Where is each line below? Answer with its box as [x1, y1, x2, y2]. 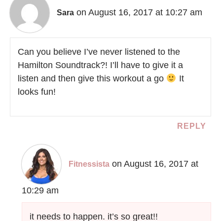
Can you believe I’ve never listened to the [18, 47, 180, 57]
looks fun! [18, 87, 56, 97]
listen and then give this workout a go [18, 74, 166, 84]
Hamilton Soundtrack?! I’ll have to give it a [18, 60, 183, 71]
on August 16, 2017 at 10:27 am [76, 7, 202, 18]
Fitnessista [69, 160, 110, 169]
